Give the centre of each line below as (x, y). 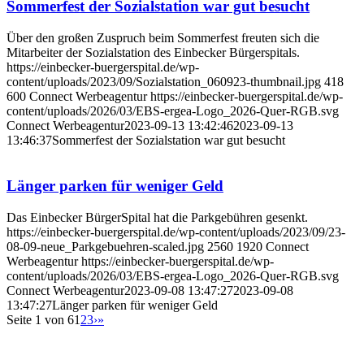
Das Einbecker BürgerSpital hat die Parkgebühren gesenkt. (157, 217)
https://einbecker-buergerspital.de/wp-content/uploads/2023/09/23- (176, 232)
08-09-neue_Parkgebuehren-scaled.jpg (105, 246)
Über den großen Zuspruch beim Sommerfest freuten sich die (163, 37)
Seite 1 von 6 (40, 319)
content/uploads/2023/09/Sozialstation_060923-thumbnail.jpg (164, 81)
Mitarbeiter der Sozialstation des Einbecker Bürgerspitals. (153, 52)
